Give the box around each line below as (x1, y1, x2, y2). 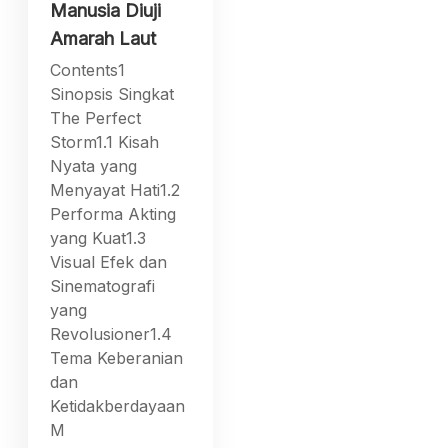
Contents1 (50, 59, 126, 80)
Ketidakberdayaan (50, 395, 186, 416)
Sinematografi (50, 275, 156, 296)
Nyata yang (50, 155, 138, 176)
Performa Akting (50, 203, 177, 224)
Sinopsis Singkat (50, 83, 175, 104)
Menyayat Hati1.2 (50, 179, 181, 200)
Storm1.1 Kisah (50, 131, 160, 152)
